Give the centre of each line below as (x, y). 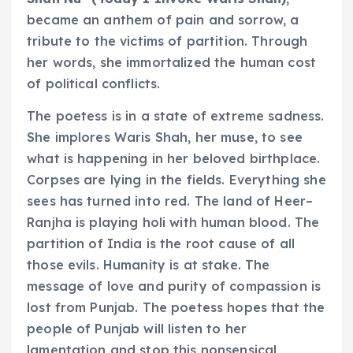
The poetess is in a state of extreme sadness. (176, 116)
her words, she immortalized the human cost (171, 62)
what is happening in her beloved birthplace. (174, 159)
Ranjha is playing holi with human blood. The (173, 223)
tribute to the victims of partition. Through (167, 41)
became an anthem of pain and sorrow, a (163, 19)
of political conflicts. (94, 83)
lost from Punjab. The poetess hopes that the (176, 308)
